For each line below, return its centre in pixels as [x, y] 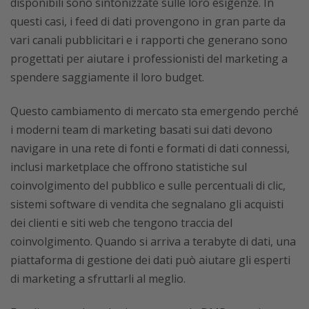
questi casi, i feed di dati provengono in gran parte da [148, 21]
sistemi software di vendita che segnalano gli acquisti [147, 204]
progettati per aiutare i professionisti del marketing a [149, 59]
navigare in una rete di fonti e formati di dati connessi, [150, 148]
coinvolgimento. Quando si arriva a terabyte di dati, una [153, 241]
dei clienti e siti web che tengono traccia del [121, 223]
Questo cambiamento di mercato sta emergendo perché [154, 111]
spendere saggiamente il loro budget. [107, 77]
